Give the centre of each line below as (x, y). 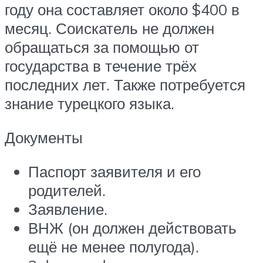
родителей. (67, 190)
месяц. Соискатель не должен (109, 28)
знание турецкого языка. (90, 104)
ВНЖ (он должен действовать (132, 227)
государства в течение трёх (101, 66)
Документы (44, 137)
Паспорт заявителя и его (114, 171)
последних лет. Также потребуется (125, 85)
